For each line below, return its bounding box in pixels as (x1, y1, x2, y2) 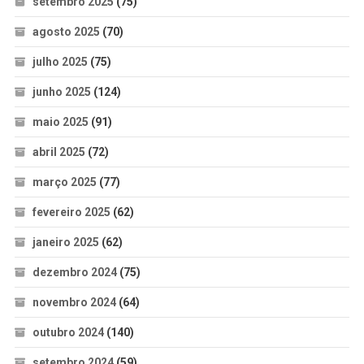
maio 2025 (32, 115, 89, 128)
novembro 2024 (32, 295, 116, 309)
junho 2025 (32, 84, 91, 98)
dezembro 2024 (32, 265, 117, 279)
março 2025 (32, 175, 97, 188)
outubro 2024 (32, 325, 104, 339)
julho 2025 (32, 54, 88, 68)
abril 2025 (32, 145, 85, 158)
